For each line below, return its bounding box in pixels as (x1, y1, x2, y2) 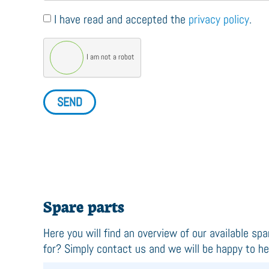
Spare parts (43, 194, 124, 217)
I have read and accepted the (54, 11, 189, 27)
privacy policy (189, 11, 249, 27)
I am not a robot (86, 52, 134, 62)
